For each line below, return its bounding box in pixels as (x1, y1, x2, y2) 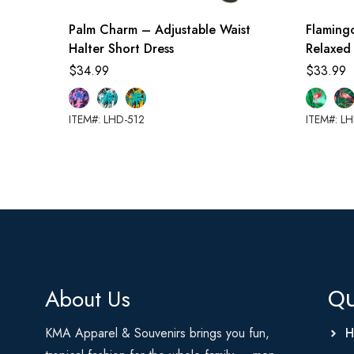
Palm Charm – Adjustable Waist (69, 21, 250, 40)
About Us (45, 283, 130, 316)
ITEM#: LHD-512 (69, 111, 145, 128)
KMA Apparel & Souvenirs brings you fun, (45, 324, 269, 343)
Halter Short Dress (69, 40, 174, 58)
